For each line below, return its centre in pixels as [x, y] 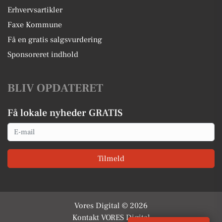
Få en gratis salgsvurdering [55, 40]
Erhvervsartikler [35, 10]
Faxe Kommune [35, 25]
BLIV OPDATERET [55, 88]
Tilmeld [111, 158]
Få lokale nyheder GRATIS [65, 113]
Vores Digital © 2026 [111, 205]
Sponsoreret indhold [43, 55]
